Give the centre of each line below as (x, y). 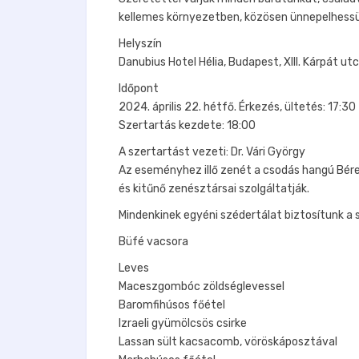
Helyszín (140, 43)
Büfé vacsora (153, 241)
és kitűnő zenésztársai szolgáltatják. (214, 188)
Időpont (139, 88)
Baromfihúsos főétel (172, 305)
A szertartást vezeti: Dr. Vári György (212, 151)
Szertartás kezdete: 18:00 (187, 125)
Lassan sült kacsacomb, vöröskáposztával (228, 341)
